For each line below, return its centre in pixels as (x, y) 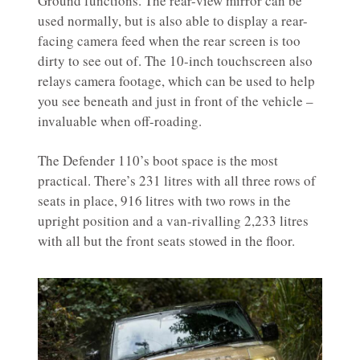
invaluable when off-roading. (120, 121)
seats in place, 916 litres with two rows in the (164, 201)
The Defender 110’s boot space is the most (158, 161)
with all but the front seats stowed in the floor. (166, 241)
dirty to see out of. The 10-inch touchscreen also (175, 61)
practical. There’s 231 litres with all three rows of (177, 181)
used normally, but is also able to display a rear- (173, 21)
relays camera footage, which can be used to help (176, 81)
